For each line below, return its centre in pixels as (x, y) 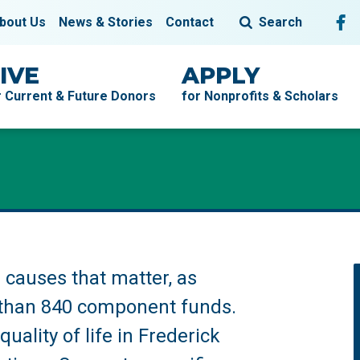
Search (280, 22)
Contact (190, 22)
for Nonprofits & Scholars (260, 96)
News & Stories (106, 22)
